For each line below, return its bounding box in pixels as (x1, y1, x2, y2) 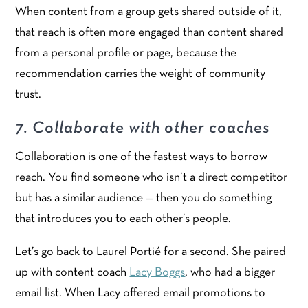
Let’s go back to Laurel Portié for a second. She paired (15, 246, 287, 258)
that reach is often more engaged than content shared (15, 27, 284, 39)
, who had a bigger (185, 267, 276, 279)
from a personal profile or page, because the (15, 47, 237, 60)
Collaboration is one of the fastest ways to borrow (15, 151, 268, 164)
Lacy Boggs (129, 267, 186, 279)
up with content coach (15, 267, 130, 279)
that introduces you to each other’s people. (15, 213, 232, 225)
